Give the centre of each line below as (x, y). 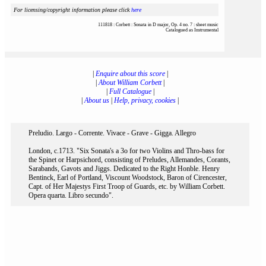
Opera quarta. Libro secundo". (71, 195)
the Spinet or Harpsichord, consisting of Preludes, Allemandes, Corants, (129, 160)
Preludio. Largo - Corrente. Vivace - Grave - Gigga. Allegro (112, 133)
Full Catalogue (130, 91)
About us (97, 100)
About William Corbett (130, 83)
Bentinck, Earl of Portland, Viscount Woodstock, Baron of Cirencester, (128, 178)
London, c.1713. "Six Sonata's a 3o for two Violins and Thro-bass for (126, 151)
